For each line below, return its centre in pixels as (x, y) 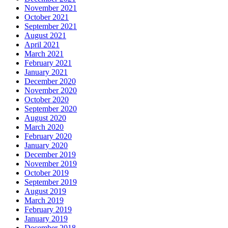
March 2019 (44, 200)
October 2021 (47, 17)
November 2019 (51, 163)
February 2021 (48, 63)
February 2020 (48, 136)
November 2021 (51, 8)
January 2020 (46, 145)
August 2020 (45, 118)
